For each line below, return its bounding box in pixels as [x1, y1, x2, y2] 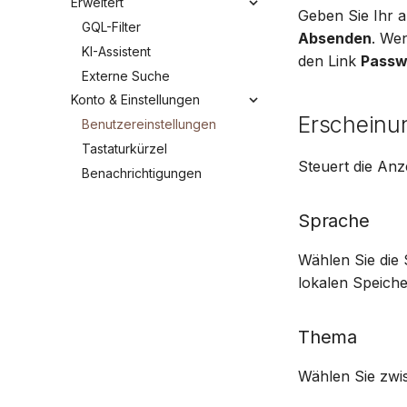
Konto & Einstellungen [71, 92, 200, 108]
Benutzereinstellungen [82, 116, 216, 132]
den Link [298, 51, 361, 70]
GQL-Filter [82, 19, 141, 35]
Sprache [298, 209, 370, 232]
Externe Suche [82, 67, 170, 84]
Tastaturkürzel [82, 140, 167, 156]
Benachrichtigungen [82, 164, 202, 181]
